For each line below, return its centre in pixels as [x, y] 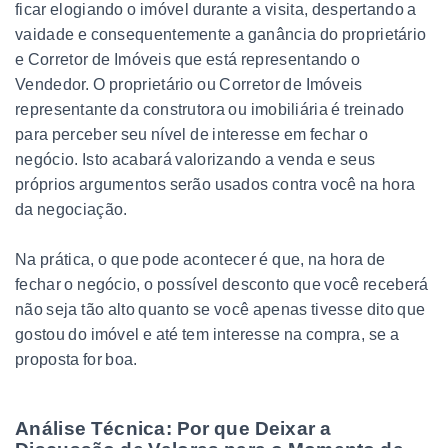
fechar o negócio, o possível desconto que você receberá [222, 284]
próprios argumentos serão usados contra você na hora [215, 184]
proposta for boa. [76, 359]
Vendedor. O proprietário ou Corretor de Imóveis [189, 84]
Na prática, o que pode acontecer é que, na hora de [200, 259]
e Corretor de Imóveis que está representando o [188, 59]
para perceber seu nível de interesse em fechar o [192, 134]
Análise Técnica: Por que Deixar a [173, 428]
